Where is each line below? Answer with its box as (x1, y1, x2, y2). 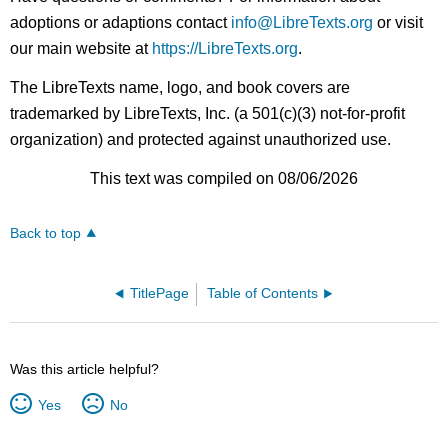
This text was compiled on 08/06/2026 (90, 169, 358, 187)
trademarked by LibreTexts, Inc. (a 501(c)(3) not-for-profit (10, 105, 406, 123)
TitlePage (130, 286, 190, 302)
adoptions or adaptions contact (10, 14, 232, 32)
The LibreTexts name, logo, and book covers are (10, 79, 351, 97)
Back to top (10, 226, 82, 242)
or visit (373, 14, 424, 32)
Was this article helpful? (10, 361, 160, 378)
